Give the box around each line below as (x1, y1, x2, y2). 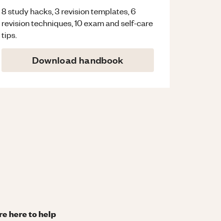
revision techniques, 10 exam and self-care (1, 17, 153, 29)
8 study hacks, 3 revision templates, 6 (1, 5, 136, 17)
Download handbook (32, 54, 124, 67)
